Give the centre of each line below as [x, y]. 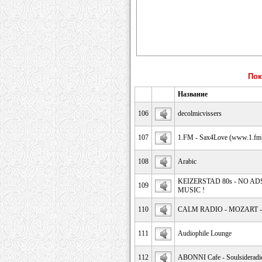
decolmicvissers [200, 113]
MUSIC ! [191, 190]
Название [193, 94]
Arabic [187, 161]
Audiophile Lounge [205, 233]
